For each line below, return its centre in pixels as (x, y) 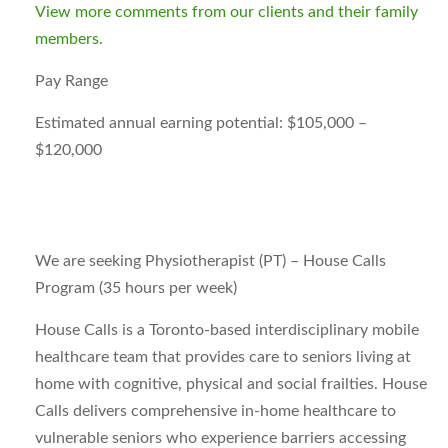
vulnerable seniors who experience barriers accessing (220, 438)
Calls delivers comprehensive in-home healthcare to (215, 411)
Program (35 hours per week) (136, 288)
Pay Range (71, 81)
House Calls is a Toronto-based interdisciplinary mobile (227, 330)
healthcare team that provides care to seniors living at (223, 357)
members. (69, 39)
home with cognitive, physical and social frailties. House (231, 384)
